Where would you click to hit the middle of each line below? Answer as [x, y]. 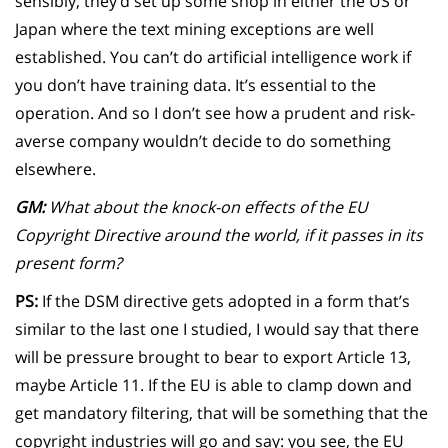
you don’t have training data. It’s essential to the [195, 84]
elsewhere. [55, 168]
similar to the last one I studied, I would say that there [217, 328]
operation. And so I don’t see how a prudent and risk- [215, 112]
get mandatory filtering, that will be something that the [221, 412]
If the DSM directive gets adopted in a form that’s [224, 300]
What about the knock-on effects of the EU [206, 206]
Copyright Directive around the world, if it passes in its [219, 234]
